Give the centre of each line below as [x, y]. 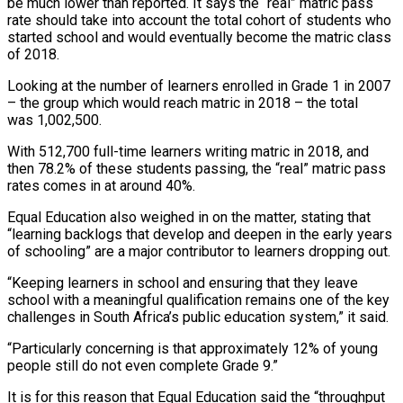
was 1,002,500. [54, 120]
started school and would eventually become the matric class [199, 37]
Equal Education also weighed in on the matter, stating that [189, 217]
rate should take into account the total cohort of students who [199, 20]
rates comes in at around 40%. [101, 185]
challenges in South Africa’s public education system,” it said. [198, 317]
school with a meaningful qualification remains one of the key [198, 300]
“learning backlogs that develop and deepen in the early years [200, 234]
